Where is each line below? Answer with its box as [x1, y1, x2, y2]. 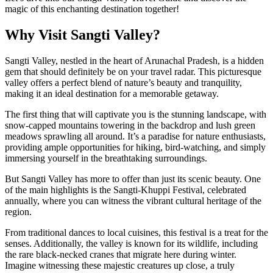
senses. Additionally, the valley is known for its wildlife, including [5, 238, 258, 249]
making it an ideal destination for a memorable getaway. [5, 88, 219, 99]
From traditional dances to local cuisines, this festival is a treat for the [5, 227, 268, 238]
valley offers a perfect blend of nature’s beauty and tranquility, [5, 77, 242, 88]
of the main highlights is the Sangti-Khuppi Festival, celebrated [5, 184, 246, 195]
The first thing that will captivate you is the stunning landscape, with [5, 108, 266, 119]
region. [5, 206, 32, 217]
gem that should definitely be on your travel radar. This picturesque [5, 66, 261, 77]
